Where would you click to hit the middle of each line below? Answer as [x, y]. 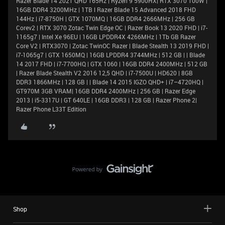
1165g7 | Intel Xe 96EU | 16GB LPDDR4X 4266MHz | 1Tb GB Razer [106, 37]
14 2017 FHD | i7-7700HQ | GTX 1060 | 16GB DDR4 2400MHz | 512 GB [112, 64]
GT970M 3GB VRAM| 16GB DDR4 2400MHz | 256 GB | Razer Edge [106, 91]
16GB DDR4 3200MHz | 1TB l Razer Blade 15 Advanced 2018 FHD [106, 10]
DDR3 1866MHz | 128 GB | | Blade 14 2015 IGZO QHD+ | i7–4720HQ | [110, 82]
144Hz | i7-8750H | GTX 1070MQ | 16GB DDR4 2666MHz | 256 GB [105, 19]
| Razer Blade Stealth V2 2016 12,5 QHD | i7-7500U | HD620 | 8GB [104, 73]
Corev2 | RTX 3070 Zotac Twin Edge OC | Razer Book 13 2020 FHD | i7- [112, 28]
